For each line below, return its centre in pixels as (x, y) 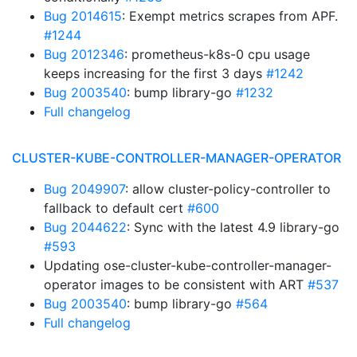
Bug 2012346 (84, 54)
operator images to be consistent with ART (176, 284)
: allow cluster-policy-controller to (228, 189)
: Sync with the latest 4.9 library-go (233, 227)
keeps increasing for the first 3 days (155, 73)
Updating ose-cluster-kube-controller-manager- (188, 265)
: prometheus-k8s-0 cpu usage (217, 54)
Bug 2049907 (84, 189)
